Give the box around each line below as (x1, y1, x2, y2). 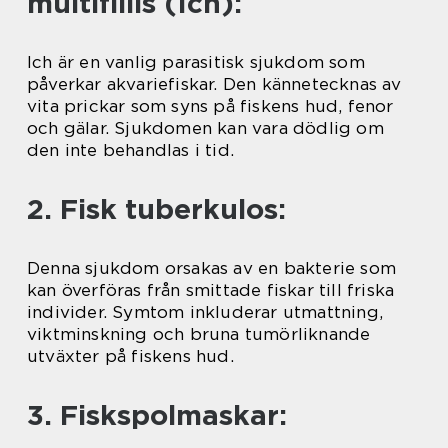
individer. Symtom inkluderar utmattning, (27, 301, 384, 322)
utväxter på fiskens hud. (27, 345, 234, 366)
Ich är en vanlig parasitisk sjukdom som (27, 51, 365, 72)
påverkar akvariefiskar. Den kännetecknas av (27, 73, 402, 94)
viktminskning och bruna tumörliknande (27, 323, 371, 344)
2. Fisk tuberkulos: (27, 191, 286, 226)
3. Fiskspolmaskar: (27, 397, 287, 432)
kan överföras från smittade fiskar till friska (27, 279, 395, 300)
